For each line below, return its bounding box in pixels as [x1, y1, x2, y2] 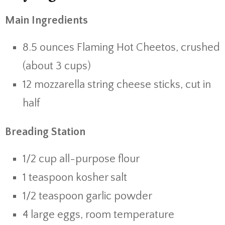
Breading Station [5, 126, 85, 138]
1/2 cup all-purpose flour [23, 153, 140, 165]
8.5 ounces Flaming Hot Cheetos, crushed [23, 41, 220, 54]
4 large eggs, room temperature [23, 208, 174, 221]
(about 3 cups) [23, 60, 91, 72]
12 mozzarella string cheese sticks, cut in [23, 78, 211, 91]
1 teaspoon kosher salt [23, 171, 127, 184]
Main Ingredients [5, 14, 88, 27]
